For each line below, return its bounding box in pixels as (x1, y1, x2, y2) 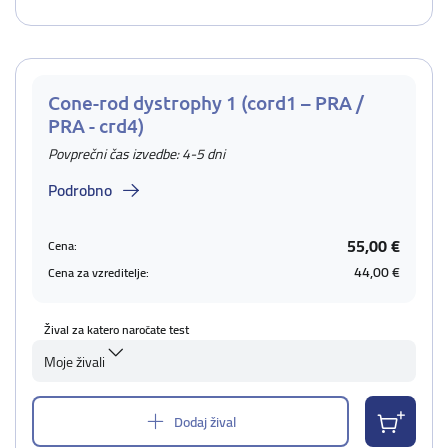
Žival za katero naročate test (44, 318, 189, 341)
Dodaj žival (174, 408, 236, 435)
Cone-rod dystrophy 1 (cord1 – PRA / (48, 90, 364, 115)
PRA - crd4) (48, 113, 144, 138)
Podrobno (48, 175, 112, 205)
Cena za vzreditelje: (48, 260, 149, 284)
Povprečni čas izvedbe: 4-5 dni (48, 141, 225, 167)
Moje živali (44, 349, 105, 375)
